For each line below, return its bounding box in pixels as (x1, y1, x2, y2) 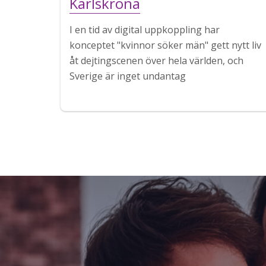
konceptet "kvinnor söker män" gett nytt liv (69, 39, 261, 52)
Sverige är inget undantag (69, 69, 186, 83)
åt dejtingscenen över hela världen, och (69, 54, 243, 68)
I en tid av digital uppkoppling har (69, 23, 220, 37)
